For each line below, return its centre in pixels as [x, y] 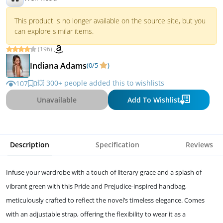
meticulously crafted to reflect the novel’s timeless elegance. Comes [105, 200]
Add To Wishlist [154, 100]
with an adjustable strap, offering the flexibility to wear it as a [96, 214]
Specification [117, 144]
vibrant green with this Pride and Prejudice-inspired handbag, [96, 186]
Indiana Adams [58, 65]
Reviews [199, 144]
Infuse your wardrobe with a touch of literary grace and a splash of [104, 172]
